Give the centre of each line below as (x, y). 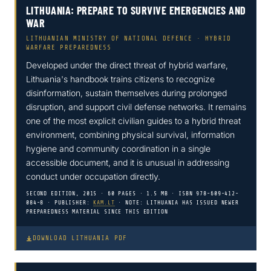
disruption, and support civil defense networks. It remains (136, 107)
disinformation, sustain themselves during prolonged (126, 93)
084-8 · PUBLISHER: (60, 203)
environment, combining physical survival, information (130, 135)
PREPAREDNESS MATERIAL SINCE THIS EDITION (97, 212)
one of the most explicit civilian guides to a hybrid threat (133, 121)
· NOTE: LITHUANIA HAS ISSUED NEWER (177, 203)
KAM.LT (104, 203)
